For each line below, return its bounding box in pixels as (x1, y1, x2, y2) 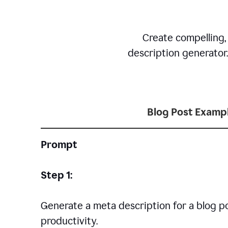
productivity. (41, 215, 98, 227)
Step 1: (41, 169, 72, 181)
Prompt (41, 138, 77, 151)
